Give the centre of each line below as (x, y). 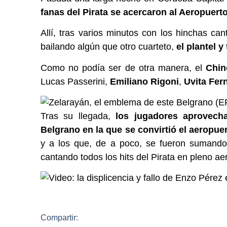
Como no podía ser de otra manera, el (123, 68)
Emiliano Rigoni (144, 81)
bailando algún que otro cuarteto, (108, 47)
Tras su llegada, (78, 116)
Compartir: (59, 217)
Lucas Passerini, (75, 81)
